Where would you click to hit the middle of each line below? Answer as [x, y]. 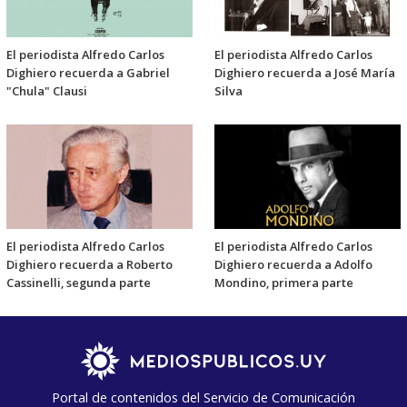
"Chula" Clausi [47, 91]
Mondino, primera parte [284, 282]
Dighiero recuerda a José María [305, 73]
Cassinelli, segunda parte [79, 282]
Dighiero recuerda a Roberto [89, 264]
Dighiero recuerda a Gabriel [88, 73]
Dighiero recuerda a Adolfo [293, 264]
